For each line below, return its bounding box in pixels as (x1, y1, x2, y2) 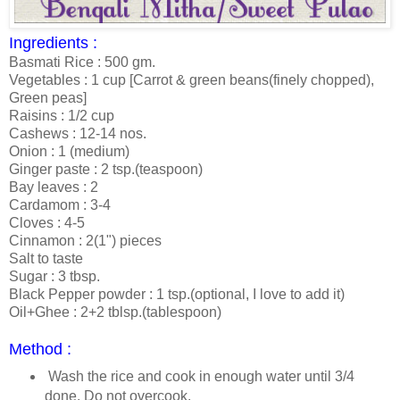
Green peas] (9, 89, 87, 105)
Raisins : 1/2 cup (9, 107, 114, 123)
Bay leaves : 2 (9, 179, 98, 195)
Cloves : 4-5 (9, 214, 85, 230)
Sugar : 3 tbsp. (9, 268, 100, 284)
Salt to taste (9, 250, 83, 266)
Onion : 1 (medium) (9, 143, 129, 159)
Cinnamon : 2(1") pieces (9, 232, 162, 248)
